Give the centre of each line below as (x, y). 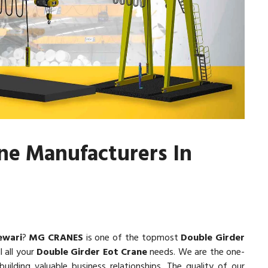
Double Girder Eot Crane (92, 252)
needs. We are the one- (196, 252)
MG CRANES (56, 238)
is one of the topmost (132, 238)
